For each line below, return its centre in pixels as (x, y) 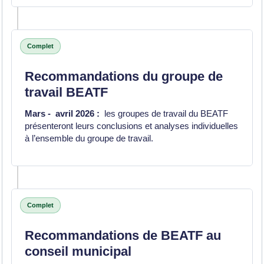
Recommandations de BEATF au (123, 235)
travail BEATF (66, 92)
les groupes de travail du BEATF (164, 113)
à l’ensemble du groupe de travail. (90, 138)
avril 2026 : (76, 113)
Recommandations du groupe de (124, 76)
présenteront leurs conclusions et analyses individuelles (131, 126)
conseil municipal (78, 251)
